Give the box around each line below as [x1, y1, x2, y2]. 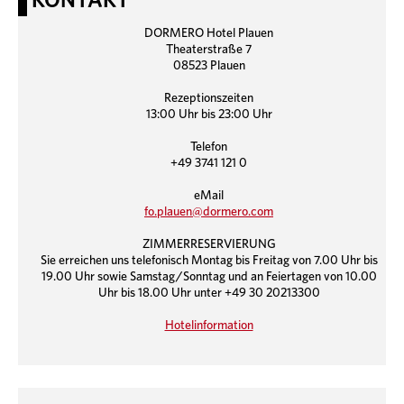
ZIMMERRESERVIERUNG [142, 238, 276, 251]
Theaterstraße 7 [166, 43, 252, 56]
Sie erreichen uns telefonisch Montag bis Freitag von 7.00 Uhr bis [40, 254, 378, 267]
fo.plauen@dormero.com [144, 206, 273, 218]
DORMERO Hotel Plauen [144, 27, 273, 40]
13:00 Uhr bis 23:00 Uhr [145, 108, 272, 121]
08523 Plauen [172, 60, 245, 72]
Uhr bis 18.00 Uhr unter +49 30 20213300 [97, 287, 320, 299]
